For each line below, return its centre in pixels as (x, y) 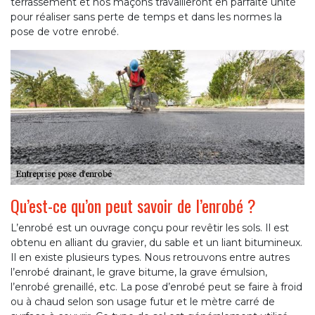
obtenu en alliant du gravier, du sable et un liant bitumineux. (156, 243)
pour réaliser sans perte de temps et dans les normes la (146, 17)
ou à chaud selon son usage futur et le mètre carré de (143, 302)
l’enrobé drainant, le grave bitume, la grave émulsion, (139, 272)
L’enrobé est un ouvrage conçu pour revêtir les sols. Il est (150, 228)
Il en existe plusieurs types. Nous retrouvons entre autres (150, 258)
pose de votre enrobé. (65, 32)
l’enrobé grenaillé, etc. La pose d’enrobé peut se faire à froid (156, 287)
